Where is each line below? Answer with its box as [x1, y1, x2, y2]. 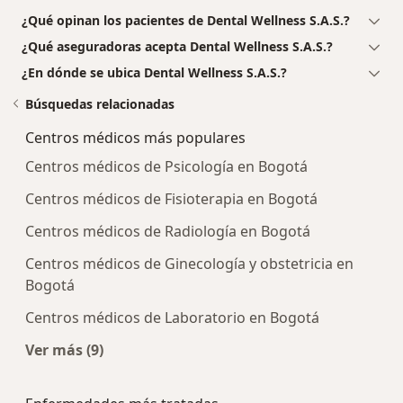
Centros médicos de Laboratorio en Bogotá [25, 307, 319, 327]
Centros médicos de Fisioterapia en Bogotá [25, 188, 318, 209]
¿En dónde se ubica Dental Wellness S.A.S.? [22, 63, 287, 81]
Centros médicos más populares [25, 127, 246, 148]
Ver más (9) [25, 339, 103, 360]
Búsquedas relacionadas [25, 94, 175, 112]
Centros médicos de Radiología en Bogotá [25, 220, 310, 241]
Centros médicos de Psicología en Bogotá [25, 156, 308, 176]
